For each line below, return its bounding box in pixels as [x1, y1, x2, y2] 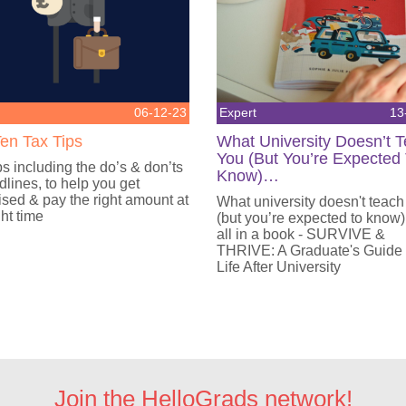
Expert [218, 104, 256, 120]
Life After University [216, 258, 341, 275]
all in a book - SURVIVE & [216, 226, 385, 242]
